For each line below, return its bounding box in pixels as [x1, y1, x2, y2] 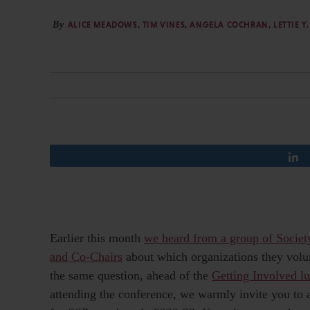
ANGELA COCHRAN [190, 19, 268, 30]
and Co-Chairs [50, 249, 122, 264]
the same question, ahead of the [50, 268, 212, 282]
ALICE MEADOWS [67, 19, 138, 30]
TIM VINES [142, 19, 185, 30]
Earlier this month [50, 230, 144, 245]
